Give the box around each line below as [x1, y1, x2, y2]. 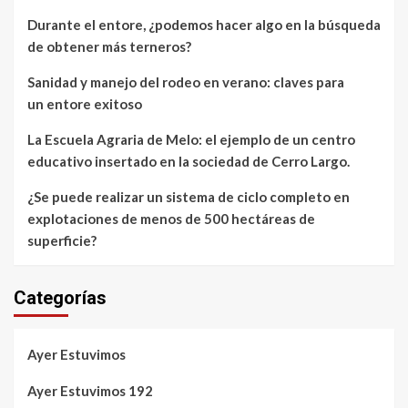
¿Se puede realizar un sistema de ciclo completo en [27, 188, 350, 205]
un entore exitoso [27, 95, 145, 112]
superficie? [27, 231, 99, 249]
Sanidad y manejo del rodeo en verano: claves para [27, 73, 344, 90]
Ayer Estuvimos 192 [27, 382, 153, 399]
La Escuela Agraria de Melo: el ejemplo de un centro [27, 130, 355, 148]
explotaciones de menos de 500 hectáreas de [27, 209, 315, 227]
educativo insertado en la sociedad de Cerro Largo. [27, 152, 350, 169]
